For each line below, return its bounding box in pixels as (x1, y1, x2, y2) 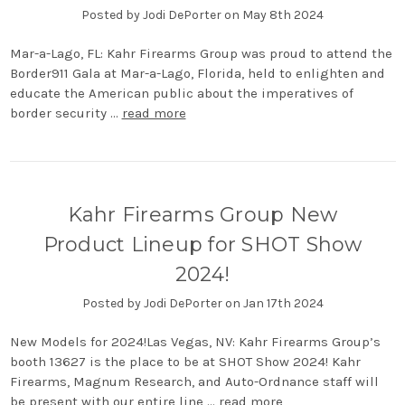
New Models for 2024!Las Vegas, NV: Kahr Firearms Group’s (9, 333, 381, 350)
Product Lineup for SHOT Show (42, 231, 363, 257)
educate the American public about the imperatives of (9, 84, 353, 101)
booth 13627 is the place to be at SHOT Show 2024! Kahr (9, 353, 361, 370)
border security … (9, 104, 122, 121)
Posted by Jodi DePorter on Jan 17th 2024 (81, 295, 324, 311)
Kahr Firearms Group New (67, 202, 338, 227)
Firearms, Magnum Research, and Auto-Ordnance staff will (9, 372, 379, 390)
